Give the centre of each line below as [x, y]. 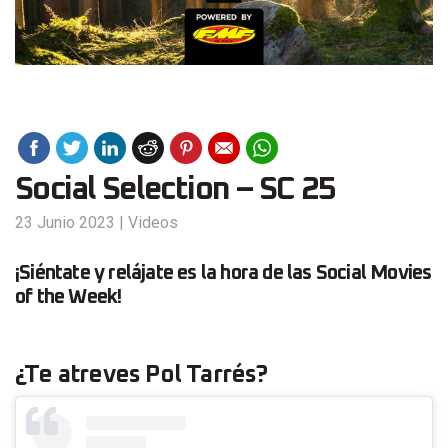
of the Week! [68, 297]
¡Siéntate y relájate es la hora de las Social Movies [223, 273]
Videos [153, 223]
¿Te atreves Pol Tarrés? [141, 375]
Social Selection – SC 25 [175, 190]
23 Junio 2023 [65, 223]
